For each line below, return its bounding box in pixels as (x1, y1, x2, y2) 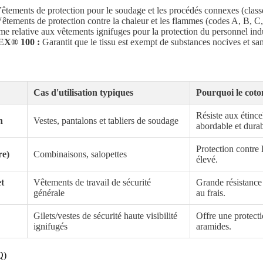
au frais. (196, 187, 226, 198)
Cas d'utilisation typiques (33, 87, 134, 97)
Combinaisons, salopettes (33, 149, 127, 159)
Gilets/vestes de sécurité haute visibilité (33, 210, 178, 221)
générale (33, 187, 65, 198)
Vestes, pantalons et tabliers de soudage (33, 115, 179, 126)
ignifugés (33, 221, 68, 231)
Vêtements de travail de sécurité (33, 177, 151, 187)
